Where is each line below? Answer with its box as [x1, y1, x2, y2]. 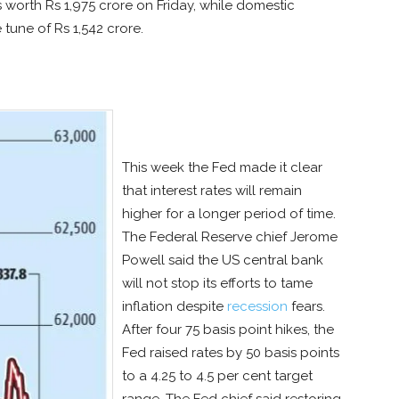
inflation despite [122, 298, 227, 315]
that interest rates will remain [122, 183, 302, 199]
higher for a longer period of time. [122, 206, 336, 223]
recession [227, 298, 288, 315]
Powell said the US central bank [122, 252, 323, 269]
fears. [288, 298, 325, 315]
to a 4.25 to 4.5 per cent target [122, 368, 313, 385]
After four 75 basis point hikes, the [122, 322, 334, 338]
